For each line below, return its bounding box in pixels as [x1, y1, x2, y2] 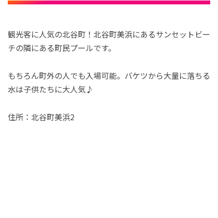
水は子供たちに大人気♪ [8, 83, 93, 95]
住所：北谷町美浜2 [8, 110, 74, 123]
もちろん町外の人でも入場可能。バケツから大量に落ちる [8, 69, 210, 81]
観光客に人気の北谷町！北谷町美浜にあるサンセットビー [8, 28, 210, 40]
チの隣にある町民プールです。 [8, 41, 116, 54]
